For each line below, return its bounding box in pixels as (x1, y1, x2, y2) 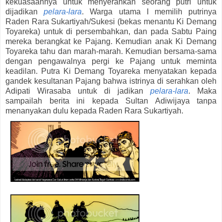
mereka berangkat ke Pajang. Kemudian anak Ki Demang (5, 37, 217, 46)
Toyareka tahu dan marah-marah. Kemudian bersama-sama (5, 47, 217, 56)
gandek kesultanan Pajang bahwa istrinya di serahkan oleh (5, 77, 217, 86)
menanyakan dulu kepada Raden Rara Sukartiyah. (5, 107, 183, 115)
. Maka (188, 87, 217, 96)
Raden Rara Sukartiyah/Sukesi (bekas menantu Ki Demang (5, 17, 217, 26)
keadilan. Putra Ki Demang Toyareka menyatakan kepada (5, 67, 217, 76)
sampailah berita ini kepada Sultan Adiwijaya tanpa (5, 97, 217, 106)
